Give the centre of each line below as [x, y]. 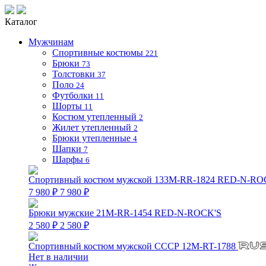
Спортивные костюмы [98, 53]
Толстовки [74, 74]
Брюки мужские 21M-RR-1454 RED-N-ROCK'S [125, 213]
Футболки [73, 95]
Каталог [21, 22]
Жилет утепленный [92, 127]
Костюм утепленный [94, 117]
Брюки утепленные [91, 138]
